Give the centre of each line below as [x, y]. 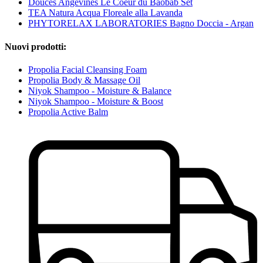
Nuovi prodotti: [36, 46]
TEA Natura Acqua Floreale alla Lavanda [105, 13]
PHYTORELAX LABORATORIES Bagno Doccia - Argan [141, 23]
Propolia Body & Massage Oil [84, 80]
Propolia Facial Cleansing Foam [87, 69]
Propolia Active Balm [68, 112]
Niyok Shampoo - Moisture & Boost [96, 101]
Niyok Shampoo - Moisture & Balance [100, 90]
